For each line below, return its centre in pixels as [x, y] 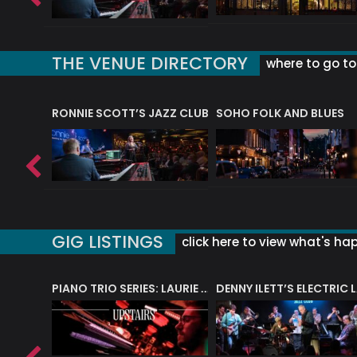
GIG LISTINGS [108, 242]
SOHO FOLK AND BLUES [280, 113]
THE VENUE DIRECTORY [150, 63]
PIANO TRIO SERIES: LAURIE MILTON [206, 289]
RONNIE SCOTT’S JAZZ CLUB [130, 113]
